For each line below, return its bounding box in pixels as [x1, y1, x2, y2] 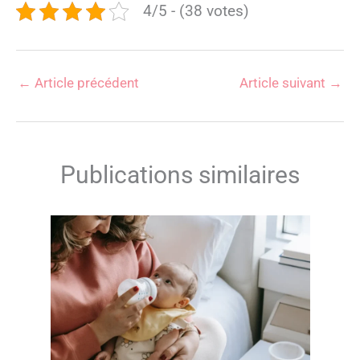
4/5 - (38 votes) [142, 2, 249, 21]
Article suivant [239, 74, 329, 91]
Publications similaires [60, 161, 300, 190]
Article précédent [31, 74, 139, 91]
